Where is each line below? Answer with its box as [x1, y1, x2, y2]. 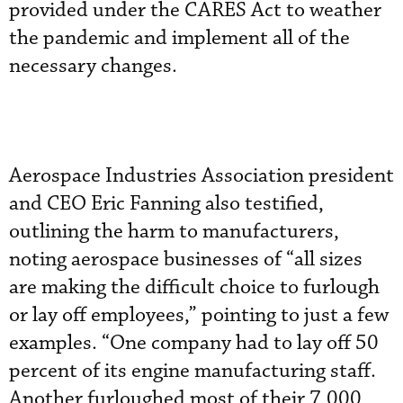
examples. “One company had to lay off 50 [9, 330, 379, 356]
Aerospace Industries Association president [9, 163, 394, 189]
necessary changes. [9, 53, 177, 79]
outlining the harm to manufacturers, [9, 219, 339, 245]
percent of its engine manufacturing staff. [9, 358, 376, 384]
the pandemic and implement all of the [9, 25, 350, 51]
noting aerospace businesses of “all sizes [9, 246, 363, 273]
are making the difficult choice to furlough [9, 274, 380, 300]
